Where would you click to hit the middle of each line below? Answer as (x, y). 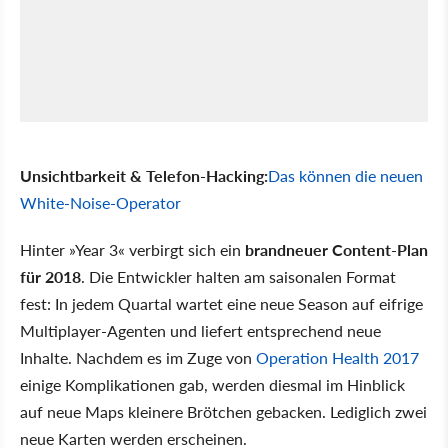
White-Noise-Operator (100, 203)
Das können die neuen (345, 176)
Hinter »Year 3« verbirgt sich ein (132, 250)
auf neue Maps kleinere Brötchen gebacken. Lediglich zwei (223, 412)
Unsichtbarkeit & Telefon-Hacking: (144, 176)
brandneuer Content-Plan (336, 250)
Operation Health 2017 (337, 358)
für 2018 (50, 277)
